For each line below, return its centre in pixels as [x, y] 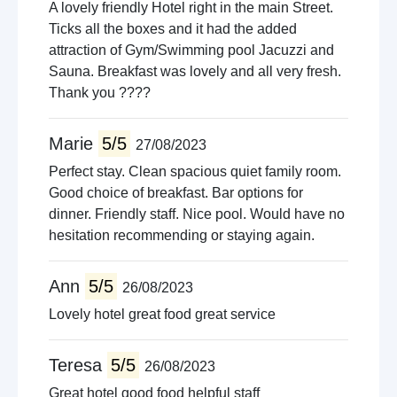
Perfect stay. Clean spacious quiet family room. [195, 171]
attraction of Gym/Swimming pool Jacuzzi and [191, 50]
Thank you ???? [100, 93]
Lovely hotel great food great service [162, 314]
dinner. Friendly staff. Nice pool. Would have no [197, 214]
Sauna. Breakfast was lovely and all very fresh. [195, 71]
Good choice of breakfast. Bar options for [176, 193]
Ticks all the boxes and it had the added [173, 29]
